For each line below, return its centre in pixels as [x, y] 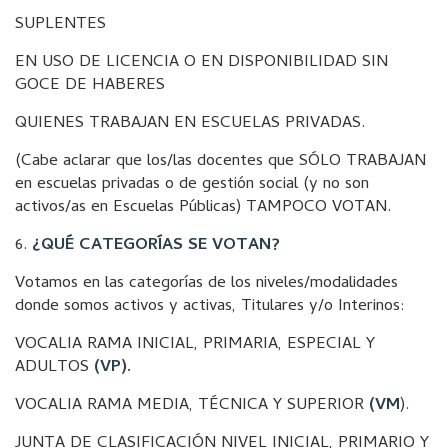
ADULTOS [54, 368]
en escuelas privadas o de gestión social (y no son [192, 185]
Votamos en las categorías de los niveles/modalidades [206, 284]
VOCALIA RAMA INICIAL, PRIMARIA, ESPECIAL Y [195, 345]
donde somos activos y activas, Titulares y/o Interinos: [210, 307]
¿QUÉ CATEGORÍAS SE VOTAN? [156, 246]
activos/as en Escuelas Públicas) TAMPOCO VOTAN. [203, 208]
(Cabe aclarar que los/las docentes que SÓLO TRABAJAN [220, 162]
